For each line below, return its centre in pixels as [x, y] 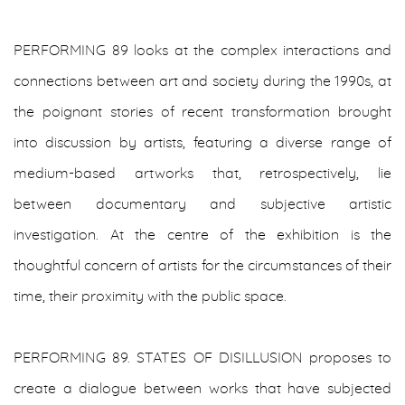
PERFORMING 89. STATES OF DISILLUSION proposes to [202, 358]
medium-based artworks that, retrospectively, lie [202, 174]
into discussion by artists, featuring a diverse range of [202, 143]
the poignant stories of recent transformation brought [202, 112]
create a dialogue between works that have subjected [202, 389]
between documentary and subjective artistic [202, 204]
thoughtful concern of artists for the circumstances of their [202, 266]
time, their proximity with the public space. [154, 297]
